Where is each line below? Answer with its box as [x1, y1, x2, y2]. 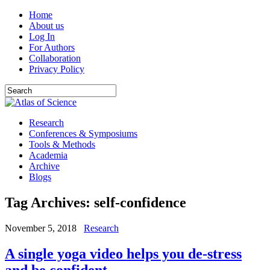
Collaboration [29, 53, 81, 63]
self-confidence [94, 194, 186, 210]
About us [29, 20, 64, 31]
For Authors [29, 42, 75, 52]
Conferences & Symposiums [29, 128, 137, 139]
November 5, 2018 [5, 222, 77, 233]
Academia [29, 150, 67, 160]
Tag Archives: [5, 194, 94, 210]
